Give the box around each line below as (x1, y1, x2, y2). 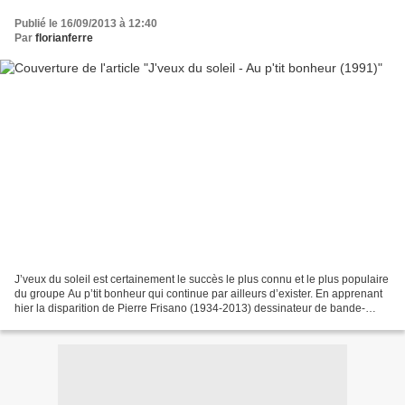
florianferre (35, 31, 93, 44)
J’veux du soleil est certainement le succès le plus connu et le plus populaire (14, 273, 389, 287)
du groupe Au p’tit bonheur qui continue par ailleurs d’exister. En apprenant (14, 287, 382, 301)
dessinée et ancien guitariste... (14, 316, 164, 330)
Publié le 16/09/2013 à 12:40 (14, 16, 157, 30)
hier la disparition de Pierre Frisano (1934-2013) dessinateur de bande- (14, 302, 365, 316)
